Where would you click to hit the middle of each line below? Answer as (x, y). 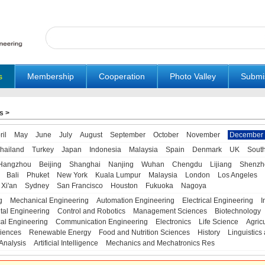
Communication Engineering (101, 222)
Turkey (43, 150)
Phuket (38, 175)
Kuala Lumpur (118, 175)
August (91, 135)
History (209, 232)
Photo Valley (193, 76)
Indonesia (105, 150)
